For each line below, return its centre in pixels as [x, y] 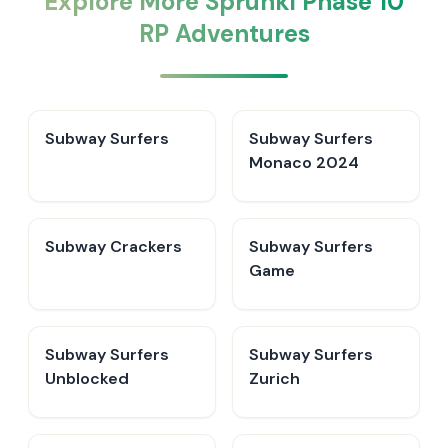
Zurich [274, 378]
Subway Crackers [113, 246]
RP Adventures [224, 33]
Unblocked [87, 378]
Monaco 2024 [304, 162]
